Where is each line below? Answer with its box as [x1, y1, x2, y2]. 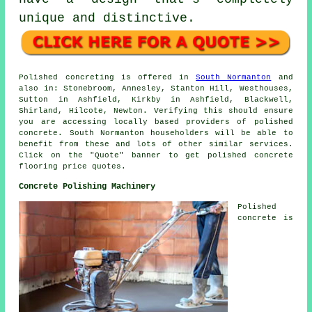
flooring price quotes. [19, 162, 127, 171]
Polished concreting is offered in [19, 73, 196, 82]
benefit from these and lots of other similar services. [19, 140, 293, 149]
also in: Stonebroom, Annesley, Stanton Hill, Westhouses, [19, 84, 293, 93]
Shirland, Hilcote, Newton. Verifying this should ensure [19, 107, 293, 116]
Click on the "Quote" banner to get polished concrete [19, 151, 293, 160]
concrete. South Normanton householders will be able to [19, 129, 293, 138]
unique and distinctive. [19, 11, 196, 26]
